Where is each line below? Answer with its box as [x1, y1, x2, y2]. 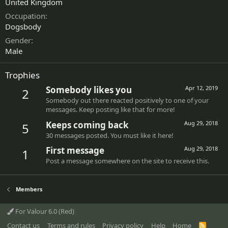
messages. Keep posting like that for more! [46, 105, 175, 115]
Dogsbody [5, 21, 41, 32]
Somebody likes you [46, 84, 132, 96]
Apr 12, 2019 [185, 84, 218, 92]
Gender [5, 35, 31, 45]
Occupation [5, 11, 45, 21]
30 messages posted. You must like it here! [46, 130, 174, 140]
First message [46, 144, 104, 156]
